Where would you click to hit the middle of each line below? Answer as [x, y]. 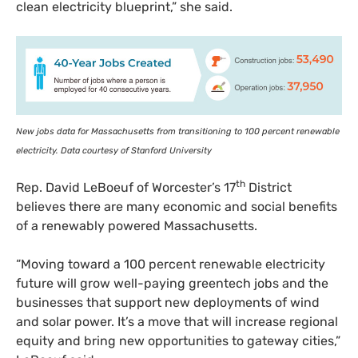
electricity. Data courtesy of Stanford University [114, 150]
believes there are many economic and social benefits [177, 206]
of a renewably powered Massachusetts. [137, 225]
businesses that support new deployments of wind [168, 302]
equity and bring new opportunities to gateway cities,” [178, 340]
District [268, 187]
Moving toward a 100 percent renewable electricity [173, 264]
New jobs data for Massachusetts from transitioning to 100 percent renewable [178, 131]
